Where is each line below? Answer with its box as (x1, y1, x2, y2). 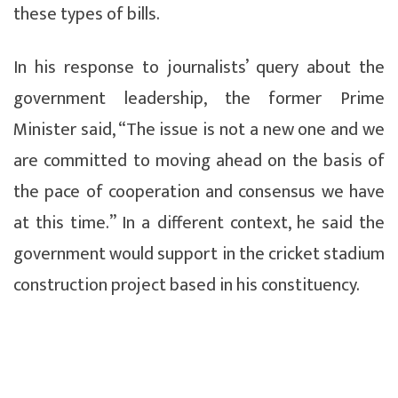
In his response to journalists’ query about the (13, 52, 385, 83)
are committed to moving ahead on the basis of (13, 145, 385, 176)
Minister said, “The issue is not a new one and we (13, 114, 385, 145)
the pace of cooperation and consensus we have (13, 176, 385, 207)
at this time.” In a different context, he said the (13, 207, 385, 238)
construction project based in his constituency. (13, 269, 360, 300)
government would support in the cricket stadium (13, 238, 385, 269)
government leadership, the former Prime (13, 83, 385, 114)
